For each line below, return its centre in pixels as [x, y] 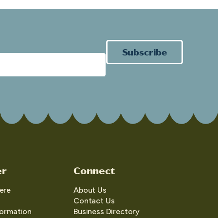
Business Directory [107, 211]
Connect [94, 170]
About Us [90, 190]
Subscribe [144, 52]
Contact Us [94, 200]
